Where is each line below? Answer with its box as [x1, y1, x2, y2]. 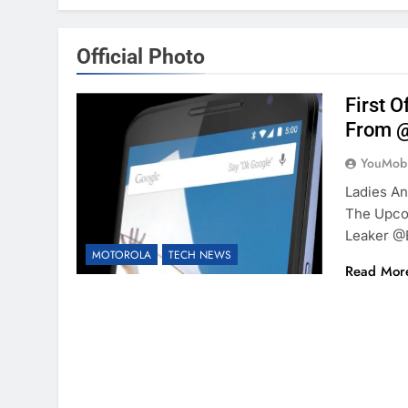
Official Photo [76, 44, 205, 69]
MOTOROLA [92, 247, 151, 264]
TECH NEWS [168, 247, 231, 264]
